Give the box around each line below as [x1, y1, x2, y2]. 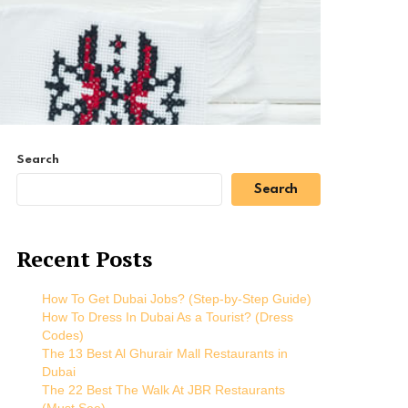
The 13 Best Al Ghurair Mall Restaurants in [42, 346, 288, 362]
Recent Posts [16, 244, 152, 274]
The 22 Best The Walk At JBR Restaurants [42, 382, 285, 398]
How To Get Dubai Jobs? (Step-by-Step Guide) [42, 291, 311, 307]
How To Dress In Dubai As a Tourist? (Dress [42, 310, 293, 325]
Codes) [42, 328, 84, 343]
